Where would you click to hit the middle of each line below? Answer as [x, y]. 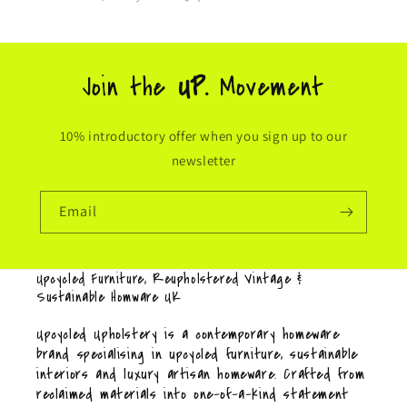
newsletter [203, 160]
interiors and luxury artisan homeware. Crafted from [201, 374]
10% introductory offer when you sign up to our [203, 135]
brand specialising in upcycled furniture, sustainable [197, 354]
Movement [272, 87]
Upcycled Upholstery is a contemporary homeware [188, 334]
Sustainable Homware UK [109, 297]
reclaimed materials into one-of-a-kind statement [193, 394]
